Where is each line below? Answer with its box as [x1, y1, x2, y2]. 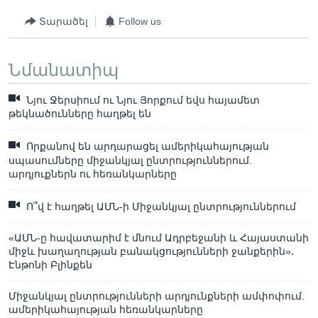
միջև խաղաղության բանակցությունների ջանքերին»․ [9, 246, 295, 258]
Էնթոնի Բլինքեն [9, 259, 92, 271]
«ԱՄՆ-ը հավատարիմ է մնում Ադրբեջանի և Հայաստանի [9, 232, 309, 244]
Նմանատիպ [9, 60, 119, 79]
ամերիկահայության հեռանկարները [9, 304, 203, 316]
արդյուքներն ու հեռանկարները [9, 168, 177, 180]
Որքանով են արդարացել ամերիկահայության [23, 141, 269, 153]
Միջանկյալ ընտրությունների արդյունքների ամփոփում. [9, 290, 305, 302]
